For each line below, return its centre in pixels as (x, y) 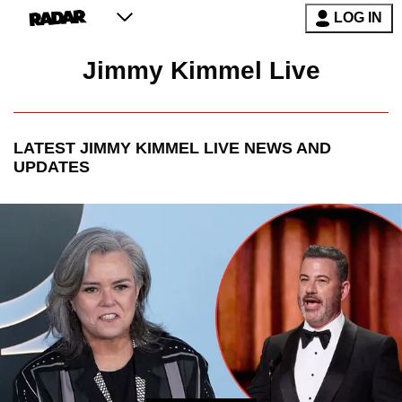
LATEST (47, 149)
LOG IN (358, 17)
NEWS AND (285, 149)
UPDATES (52, 167)
